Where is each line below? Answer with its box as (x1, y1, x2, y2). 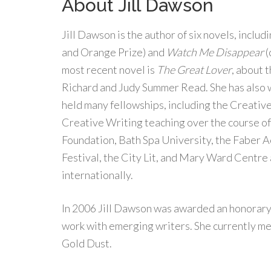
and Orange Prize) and (62, 45, 166, 59)
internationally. (62, 168, 133, 181)
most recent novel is (62, 63, 157, 76)
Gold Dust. (62, 237, 112, 250)
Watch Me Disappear (166, 45, 264, 59)
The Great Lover (157, 63, 232, 76)
